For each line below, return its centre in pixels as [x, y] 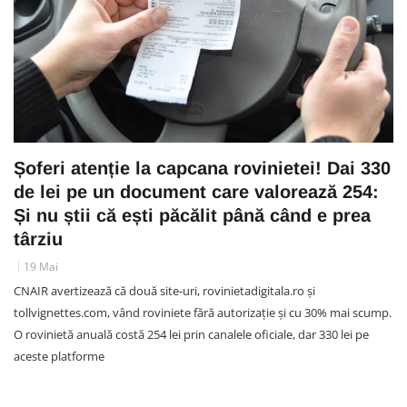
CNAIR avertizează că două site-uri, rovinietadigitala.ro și [164, 290]
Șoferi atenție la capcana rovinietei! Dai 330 [202, 168]
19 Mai [41, 266]
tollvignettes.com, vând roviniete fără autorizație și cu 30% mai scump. [203, 312]
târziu [38, 238]
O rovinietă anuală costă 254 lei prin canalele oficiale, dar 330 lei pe [191, 334]
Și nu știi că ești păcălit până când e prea [192, 215]
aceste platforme [59, 356]
